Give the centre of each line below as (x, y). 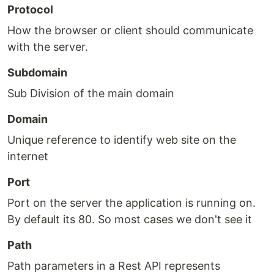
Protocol (30, 9)
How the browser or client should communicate (130, 30)
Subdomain (37, 72)
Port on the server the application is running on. (131, 203)
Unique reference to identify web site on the (122, 140)
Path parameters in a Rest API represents (114, 266)
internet (28, 156)
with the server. (48, 47)
